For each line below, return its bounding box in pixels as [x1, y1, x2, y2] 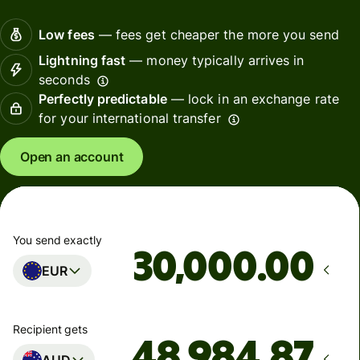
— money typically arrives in [125, 52, 305, 69]
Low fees [39, 27, 95, 43]
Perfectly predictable [39, 91, 167, 108]
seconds [39, 72, 90, 88]
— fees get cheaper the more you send [94, 27, 339, 43]
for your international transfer [39, 110, 221, 127]
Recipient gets [13, 321, 88, 336]
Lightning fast [39, 52, 126, 69]
